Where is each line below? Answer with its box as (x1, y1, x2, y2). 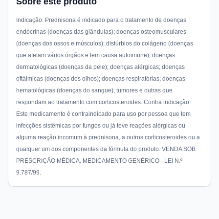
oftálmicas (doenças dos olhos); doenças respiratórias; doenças (16, 75, 185, 82)
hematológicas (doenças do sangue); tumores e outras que (16, 87, 173, 94)
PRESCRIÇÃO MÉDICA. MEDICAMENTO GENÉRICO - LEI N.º (16, 157, 182, 164)
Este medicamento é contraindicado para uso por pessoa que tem (16, 110, 191, 117)
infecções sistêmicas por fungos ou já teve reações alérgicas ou (16, 122, 185, 129)
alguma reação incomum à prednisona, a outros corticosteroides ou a (16, 134, 200, 141)
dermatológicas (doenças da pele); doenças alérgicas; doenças (16, 64, 185, 70)
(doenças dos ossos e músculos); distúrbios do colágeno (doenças (16, 40, 193, 47)
